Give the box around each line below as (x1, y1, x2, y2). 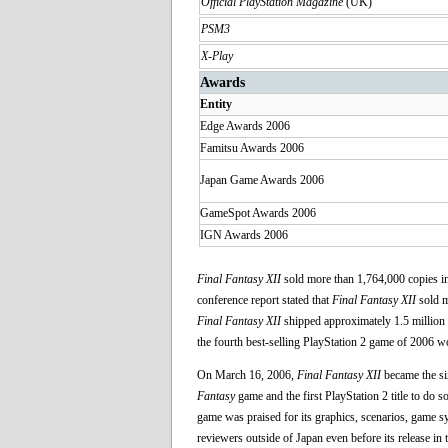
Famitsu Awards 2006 (200, 140, 304, 155)
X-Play (201, 48, 233, 63)
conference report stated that (197, 292, 332, 307)
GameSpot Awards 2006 (200, 205, 316, 220)
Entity (200, 96, 232, 111)
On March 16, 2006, (197, 367, 297, 382)
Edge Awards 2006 (200, 118, 290, 133)
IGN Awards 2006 (200, 227, 288, 242)
